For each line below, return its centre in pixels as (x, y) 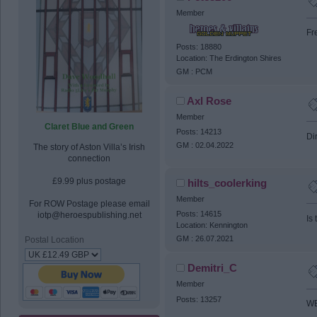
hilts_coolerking (227, 183)
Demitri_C (213, 268)
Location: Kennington (212, 225)
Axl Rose (209, 100)
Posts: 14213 (198, 132)
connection (89, 158)
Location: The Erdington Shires (229, 58)
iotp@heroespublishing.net (89, 215)
